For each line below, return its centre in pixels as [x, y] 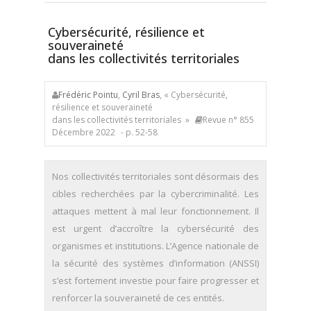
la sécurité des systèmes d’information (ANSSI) [155, 263]
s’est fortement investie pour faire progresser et [155, 280]
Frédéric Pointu [88, 95]
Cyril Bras [141, 95]
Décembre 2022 [84, 132]
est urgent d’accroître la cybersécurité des [155, 228]
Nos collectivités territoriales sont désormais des [155, 176]
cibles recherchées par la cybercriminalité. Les [155, 194]
